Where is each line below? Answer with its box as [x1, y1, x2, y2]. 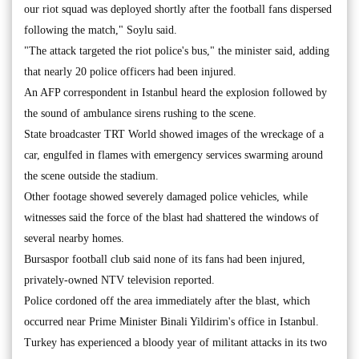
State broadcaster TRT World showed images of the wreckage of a [24, 128, 324, 140]
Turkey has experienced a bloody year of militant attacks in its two [24, 337, 327, 349]
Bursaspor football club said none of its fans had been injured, [24, 253, 305, 265]
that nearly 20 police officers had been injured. [24, 66, 236, 78]
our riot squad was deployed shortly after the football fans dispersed [24, 3, 332, 15]
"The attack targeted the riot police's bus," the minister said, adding [24, 45, 329, 57]
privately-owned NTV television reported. [24, 274, 215, 286]
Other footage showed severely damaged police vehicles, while [24, 191, 308, 203]
